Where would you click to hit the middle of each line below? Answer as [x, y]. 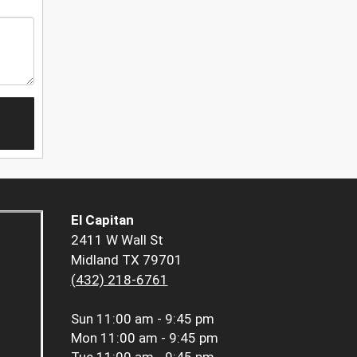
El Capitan [102, 220]
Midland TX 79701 [126, 260]
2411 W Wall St [117, 240]
